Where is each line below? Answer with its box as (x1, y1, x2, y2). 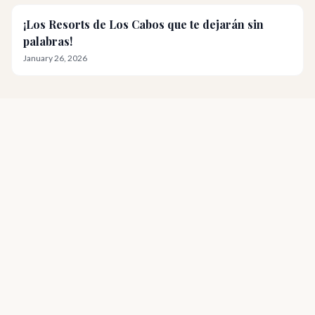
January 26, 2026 (23, 53, 87, 63)
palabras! (23, 34, 72, 49)
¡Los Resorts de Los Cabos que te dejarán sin (23, 17, 264, 32)
